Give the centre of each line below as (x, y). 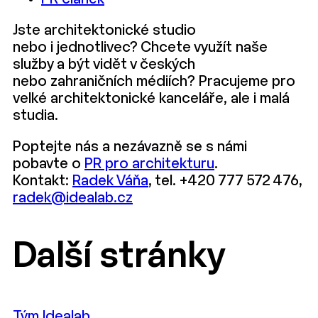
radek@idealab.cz (73, 198)
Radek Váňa (110, 181)
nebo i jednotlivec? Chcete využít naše (140, 48)
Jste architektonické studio (104, 31)
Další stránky (119, 258)
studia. (35, 116)
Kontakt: (43, 181)
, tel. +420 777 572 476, (225, 181)
